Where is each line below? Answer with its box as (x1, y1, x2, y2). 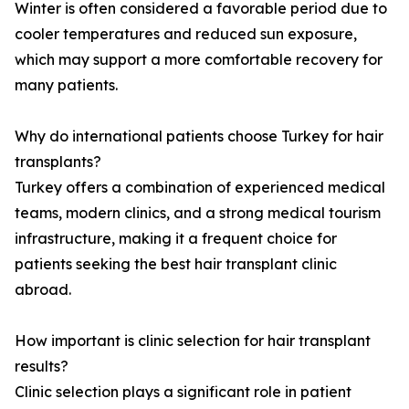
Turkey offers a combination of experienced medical (15, 178, 385, 196)
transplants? (15, 152, 101, 171)
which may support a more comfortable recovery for (15, 50, 383, 68)
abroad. (15, 280, 71, 299)
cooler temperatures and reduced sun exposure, (15, 25, 357, 43)
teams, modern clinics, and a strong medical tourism (15, 204, 381, 222)
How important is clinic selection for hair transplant (15, 331, 371, 350)
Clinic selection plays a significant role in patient (15, 383, 351, 401)
